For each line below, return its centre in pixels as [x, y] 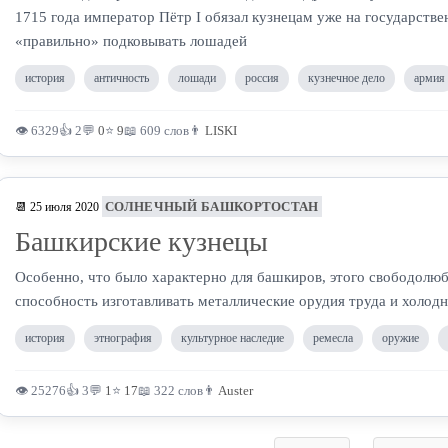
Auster [235, 390]
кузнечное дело [346, 78]
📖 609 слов [156, 130]
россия [262, 78]
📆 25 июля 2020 [57, 207]
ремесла [333, 338]
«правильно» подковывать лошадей [131, 41]
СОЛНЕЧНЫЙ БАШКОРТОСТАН [212, 206]
